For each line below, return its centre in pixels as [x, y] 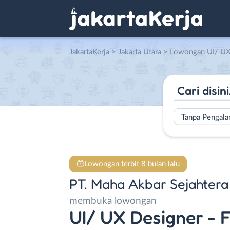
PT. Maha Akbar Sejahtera [149, 184]
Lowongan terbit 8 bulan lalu [132, 164]
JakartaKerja [89, 52]
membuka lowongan [113, 201]
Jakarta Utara [140, 52]
